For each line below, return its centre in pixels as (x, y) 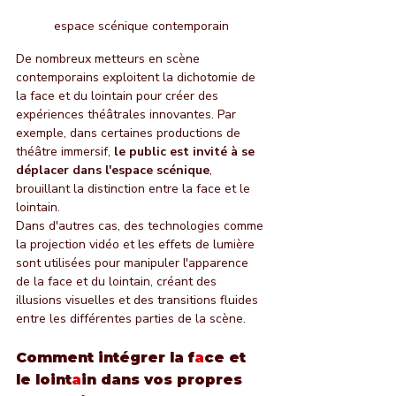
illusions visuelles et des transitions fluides (139, 301)
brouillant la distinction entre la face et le (135, 189)
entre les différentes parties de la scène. (131, 319)
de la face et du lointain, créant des (118, 282)
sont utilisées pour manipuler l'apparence (134, 263)
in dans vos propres (164, 380)
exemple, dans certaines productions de (130, 133)
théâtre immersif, (65, 152)
